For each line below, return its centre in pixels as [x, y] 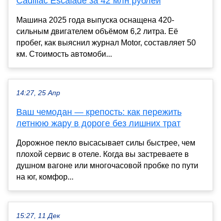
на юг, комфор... [45, 177]
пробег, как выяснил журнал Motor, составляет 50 [106, 42]
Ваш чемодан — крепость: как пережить [99, 112]
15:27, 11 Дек [38, 216]
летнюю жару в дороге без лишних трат [98, 123]
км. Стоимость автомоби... [64, 54]
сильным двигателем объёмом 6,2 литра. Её [97, 31]
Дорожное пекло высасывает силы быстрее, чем [106, 143]
